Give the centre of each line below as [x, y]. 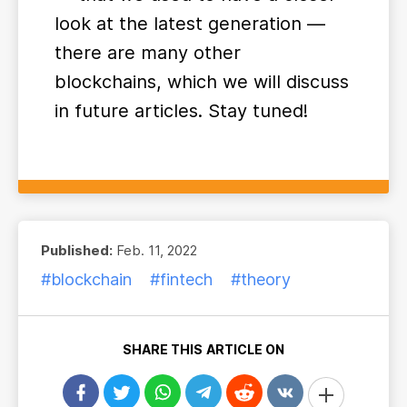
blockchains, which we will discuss [202, 82]
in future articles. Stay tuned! [181, 111]
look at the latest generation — [190, 24]
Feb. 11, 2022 [155, 250]
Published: [77, 250]
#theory [261, 279]
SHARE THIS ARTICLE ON [203, 349]
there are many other [148, 53]
